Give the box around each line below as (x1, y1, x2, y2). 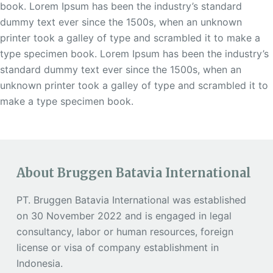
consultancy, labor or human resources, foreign (16, 225, 233, 238)
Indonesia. (16, 257, 63, 270)
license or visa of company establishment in (16, 241, 219, 254)
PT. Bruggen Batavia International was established (16, 194, 246, 207)
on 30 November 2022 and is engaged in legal (16, 210, 232, 222)
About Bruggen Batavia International (16, 165, 251, 181)
